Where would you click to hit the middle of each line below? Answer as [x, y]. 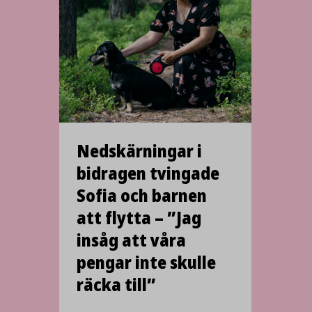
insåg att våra [131, 240]
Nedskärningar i [139, 151]
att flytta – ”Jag [139, 218]
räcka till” [116, 284]
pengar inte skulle [146, 262]
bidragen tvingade [148, 173]
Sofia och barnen [142, 195]
